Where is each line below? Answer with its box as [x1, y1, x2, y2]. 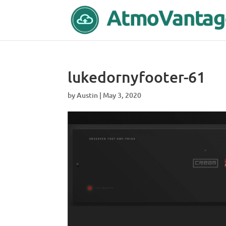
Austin [77, 90, 98, 100]
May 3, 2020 [103, 90, 142, 100]
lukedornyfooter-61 [68, 67, 206, 86]
